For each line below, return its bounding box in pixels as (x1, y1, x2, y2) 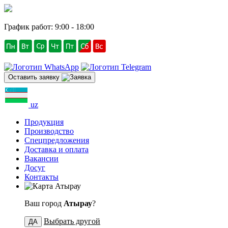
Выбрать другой (44, 217, 100, 225)
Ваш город (24, 199, 64, 208)
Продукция (24, 118, 64, 126)
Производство (24, 127, 74, 135)
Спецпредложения (24, 136, 89, 145)
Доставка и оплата (24, 145, 89, 154)
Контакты (24, 173, 59, 181)
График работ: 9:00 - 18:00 (4, 22, 94, 31)
